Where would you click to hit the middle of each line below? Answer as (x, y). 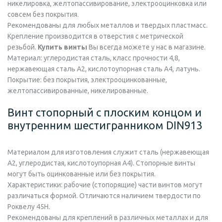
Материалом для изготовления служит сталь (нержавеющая (108, 152)
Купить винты (62, 47)
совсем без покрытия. (43, 14)
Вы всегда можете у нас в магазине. (146, 47)
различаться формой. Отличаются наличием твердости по (104, 195)
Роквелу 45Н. (29, 206)
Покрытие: (25, 80)
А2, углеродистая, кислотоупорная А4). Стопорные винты (101, 163)
